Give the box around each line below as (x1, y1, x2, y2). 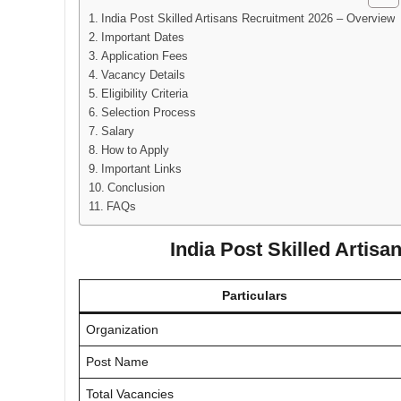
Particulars (221, 287, 287, 303)
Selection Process (100, 106, 196, 119)
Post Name (86, 354, 149, 369)
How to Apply (100, 143, 169, 157)
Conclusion (107, 181, 165, 194)
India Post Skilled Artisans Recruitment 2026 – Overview (100, 12, 395, 25)
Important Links (100, 162, 182, 175)
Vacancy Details (100, 68, 185, 81)
